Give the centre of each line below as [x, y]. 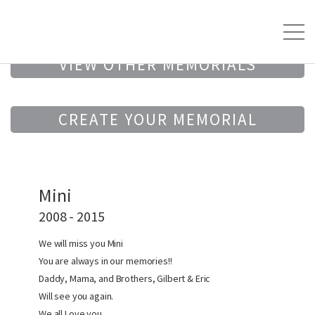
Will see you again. [76, 296]
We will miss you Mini [81, 243]
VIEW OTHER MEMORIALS [157, 64]
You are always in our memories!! [105, 261]
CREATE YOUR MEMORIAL [157, 119]
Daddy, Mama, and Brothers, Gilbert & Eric [125, 278]
